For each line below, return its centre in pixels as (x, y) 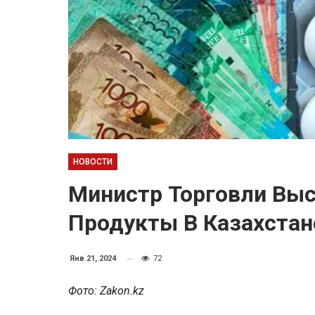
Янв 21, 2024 (93, 258)
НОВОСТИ (93, 162)
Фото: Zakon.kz (106, 291)
